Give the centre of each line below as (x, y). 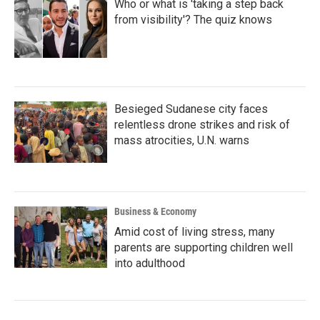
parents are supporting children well (204, 247)
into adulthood (150, 263)
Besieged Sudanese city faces (191, 109)
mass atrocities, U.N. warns (182, 140)
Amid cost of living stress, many (195, 232)
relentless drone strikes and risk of (202, 125)
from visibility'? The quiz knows (193, 20)
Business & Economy (155, 211)
